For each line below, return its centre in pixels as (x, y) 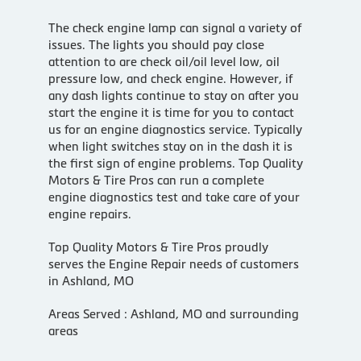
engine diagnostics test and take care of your (174, 197)
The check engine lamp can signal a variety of (174, 27)
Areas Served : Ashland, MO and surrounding (173, 313)
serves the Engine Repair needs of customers (173, 263)
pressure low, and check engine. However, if (170, 78)
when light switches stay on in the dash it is (170, 146)
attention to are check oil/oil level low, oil (164, 61)
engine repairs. (89, 214)
